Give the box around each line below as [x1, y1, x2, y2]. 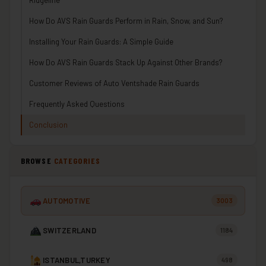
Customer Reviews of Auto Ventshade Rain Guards [29, 78, 199, 88]
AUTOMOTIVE [43, 195, 91, 205]
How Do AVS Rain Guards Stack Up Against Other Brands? [29, 57, 223, 67]
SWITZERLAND [43, 225, 96, 235]
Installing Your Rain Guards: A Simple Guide [29, 36, 173, 46]
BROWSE [21, 155, 54, 166]
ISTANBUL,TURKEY [43, 255, 110, 265]
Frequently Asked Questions [29, 99, 125, 109]
